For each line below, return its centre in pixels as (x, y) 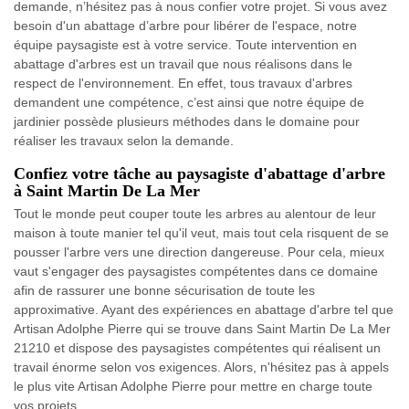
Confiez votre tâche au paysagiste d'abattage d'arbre (199, 173)
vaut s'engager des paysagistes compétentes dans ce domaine (196, 271)
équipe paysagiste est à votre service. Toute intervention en (185, 44)
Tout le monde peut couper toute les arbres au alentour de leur (195, 213)
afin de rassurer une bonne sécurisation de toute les (164, 290)
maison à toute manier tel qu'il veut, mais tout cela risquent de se (201, 232)
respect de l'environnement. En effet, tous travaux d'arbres (183, 83)
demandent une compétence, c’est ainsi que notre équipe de (189, 102)
